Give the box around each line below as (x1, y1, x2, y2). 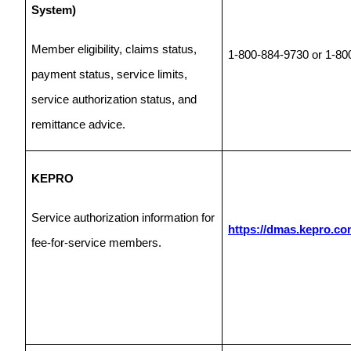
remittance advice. (31, 118, 125, 131)
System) (31, 3, 76, 16)
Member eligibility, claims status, (31, 42, 197, 56)
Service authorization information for (31, 211, 215, 224)
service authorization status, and (31, 92, 197, 106)
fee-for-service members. (31, 236, 161, 249)
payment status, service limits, (31, 67, 187, 81)
